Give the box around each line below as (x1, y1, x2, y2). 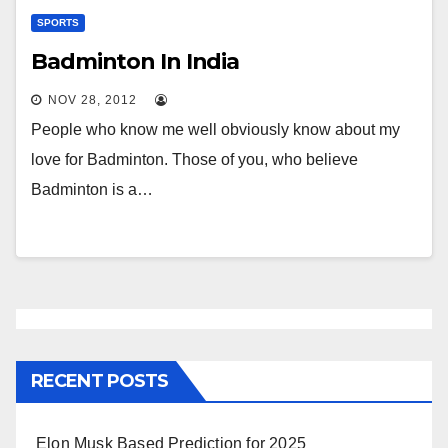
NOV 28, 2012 (48, 93, 137, 107)
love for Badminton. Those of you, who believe (31, 151, 358, 168)
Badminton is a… (31, 181, 153, 198)
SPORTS (37, 17, 79, 28)
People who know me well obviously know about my (31, 121, 400, 138)
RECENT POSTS (31, 370, 169, 392)
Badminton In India (31, 48, 240, 75)
